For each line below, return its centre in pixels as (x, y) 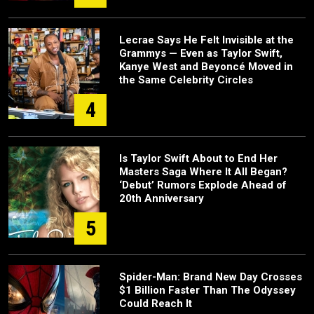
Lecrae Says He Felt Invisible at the (206, 40)
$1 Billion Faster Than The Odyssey (207, 290)
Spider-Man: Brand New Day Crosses (211, 277)
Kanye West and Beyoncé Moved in (206, 66)
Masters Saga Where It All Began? (203, 171)
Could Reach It (156, 303)
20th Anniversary (162, 198)
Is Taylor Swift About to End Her (198, 158)
